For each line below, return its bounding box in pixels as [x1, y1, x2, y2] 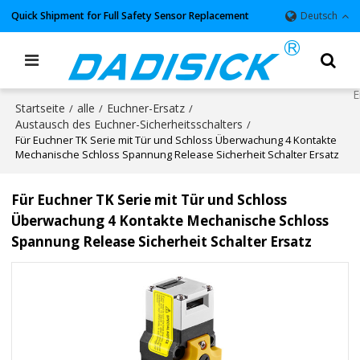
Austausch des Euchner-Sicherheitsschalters [15, 117, 243, 132]
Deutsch [300, 9, 337, 22]
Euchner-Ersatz [107, 100, 186, 116]
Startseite [15, 100, 66, 116]
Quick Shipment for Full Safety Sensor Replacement [11, 9, 250, 22]
